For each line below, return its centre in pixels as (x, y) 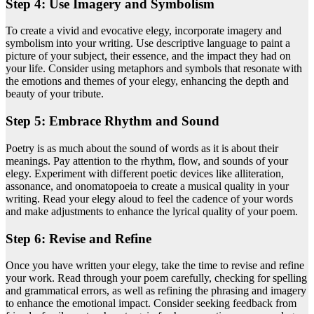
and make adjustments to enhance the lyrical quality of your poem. (152, 211)
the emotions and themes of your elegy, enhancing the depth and (147, 81)
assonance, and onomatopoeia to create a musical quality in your (147, 186)
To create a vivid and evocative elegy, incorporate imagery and (144, 31)
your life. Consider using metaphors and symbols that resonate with (154, 69)
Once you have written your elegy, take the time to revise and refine (155, 266)
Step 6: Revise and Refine (78, 238)
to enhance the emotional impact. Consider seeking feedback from (151, 303)
